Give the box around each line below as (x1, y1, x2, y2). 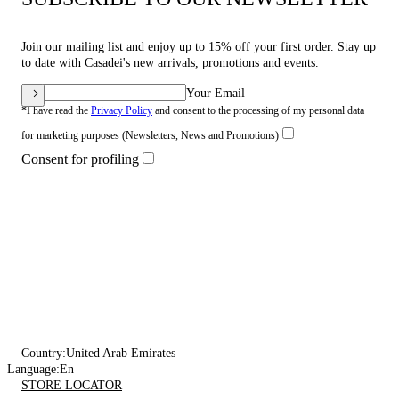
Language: (7, 362, 60, 376)
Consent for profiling (21, 151, 139, 167)
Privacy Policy (91, 104, 152, 117)
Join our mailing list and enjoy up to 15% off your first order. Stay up (21, 40, 376, 53)
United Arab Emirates (66, 346, 175, 360)
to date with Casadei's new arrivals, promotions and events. (21, 56, 319, 69)
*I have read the (21, 104, 91, 117)
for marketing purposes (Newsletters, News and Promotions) (21, 129, 279, 142)
